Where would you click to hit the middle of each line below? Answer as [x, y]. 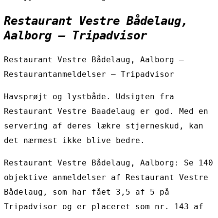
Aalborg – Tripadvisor [75, 36]
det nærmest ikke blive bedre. [74, 141]
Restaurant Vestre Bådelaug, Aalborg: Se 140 [109, 163]
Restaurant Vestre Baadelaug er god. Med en [106, 111]
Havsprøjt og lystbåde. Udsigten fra [89, 97]
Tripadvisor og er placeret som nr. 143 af [104, 207]
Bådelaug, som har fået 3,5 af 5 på [87, 192]
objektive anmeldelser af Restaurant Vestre [106, 178]
